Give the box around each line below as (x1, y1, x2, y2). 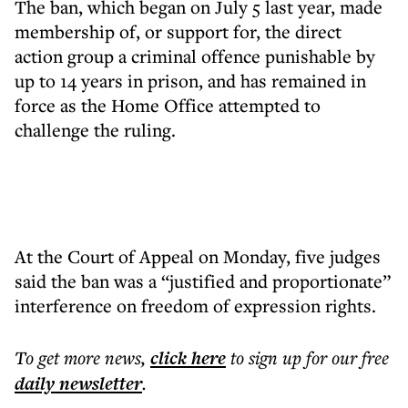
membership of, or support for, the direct (15, 19, 342, 44)
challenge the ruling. (15, 117, 176, 142)
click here (150, 345, 226, 371)
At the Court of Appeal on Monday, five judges (15, 244, 381, 269)
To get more (15, 345, 105, 370)
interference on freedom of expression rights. (15, 293, 376, 318)
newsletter (55, 371, 142, 396)
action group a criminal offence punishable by (15, 44, 375, 68)
